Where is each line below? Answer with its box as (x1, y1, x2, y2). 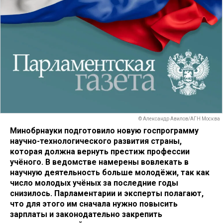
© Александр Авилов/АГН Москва (138, 116, 220, 122)
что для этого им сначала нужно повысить (10, 199, 178, 209)
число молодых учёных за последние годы (10, 178, 178, 188)
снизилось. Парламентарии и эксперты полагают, (10, 188, 204, 198)
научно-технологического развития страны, (10, 136, 182, 146)
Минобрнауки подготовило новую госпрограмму (10, 125, 199, 135)
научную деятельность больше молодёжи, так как (10, 167, 210, 177)
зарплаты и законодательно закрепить (10, 209, 162, 219)
